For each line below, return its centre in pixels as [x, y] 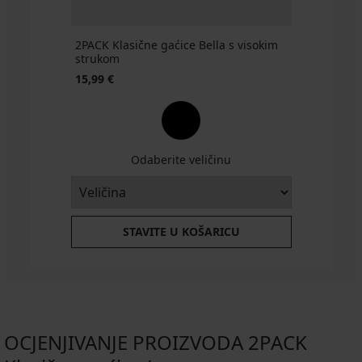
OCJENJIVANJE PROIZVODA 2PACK [156, 343]
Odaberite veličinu [181, 160]
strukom [97, 59]
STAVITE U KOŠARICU [181, 232]
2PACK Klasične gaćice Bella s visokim [176, 45]
